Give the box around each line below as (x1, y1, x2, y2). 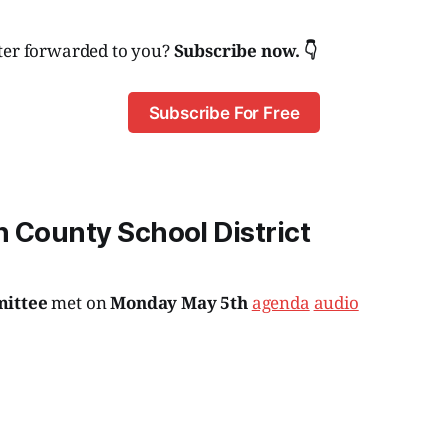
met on (51, 290, 111, 314)
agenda (251, 290, 310, 314)
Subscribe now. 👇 (173, 39, 318, 63)
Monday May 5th (110, 290, 248, 314)
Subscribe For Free (148, 102, 300, 123)
